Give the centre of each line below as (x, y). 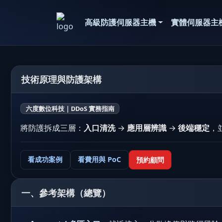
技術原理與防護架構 (61, 79)
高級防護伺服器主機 (121, 23)
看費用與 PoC (100, 159)
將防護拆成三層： (52, 128)
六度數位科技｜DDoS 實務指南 (70, 108)
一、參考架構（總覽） (66, 193)
